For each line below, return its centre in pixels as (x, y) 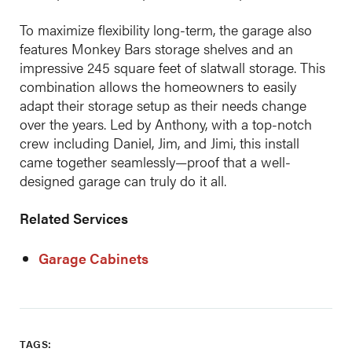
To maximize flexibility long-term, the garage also (166, 29)
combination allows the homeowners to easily (158, 86)
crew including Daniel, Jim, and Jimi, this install (159, 143)
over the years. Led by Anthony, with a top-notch (166, 124)
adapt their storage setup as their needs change (163, 105)
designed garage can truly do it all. (123, 180)
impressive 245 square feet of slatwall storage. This (172, 67)
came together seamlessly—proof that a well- (155, 161)
